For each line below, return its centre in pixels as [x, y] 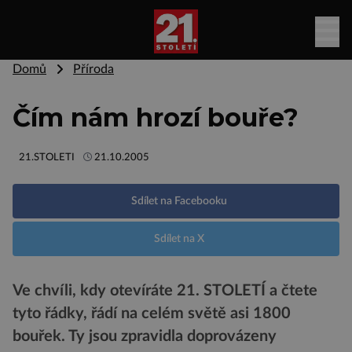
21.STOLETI [47, 157]
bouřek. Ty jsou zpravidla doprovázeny [145, 337]
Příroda [93, 69]
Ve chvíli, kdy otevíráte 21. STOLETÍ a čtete [165, 291]
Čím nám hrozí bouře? [156, 117]
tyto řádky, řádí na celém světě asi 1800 [152, 314]
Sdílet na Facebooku [179, 201]
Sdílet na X [179, 239]
